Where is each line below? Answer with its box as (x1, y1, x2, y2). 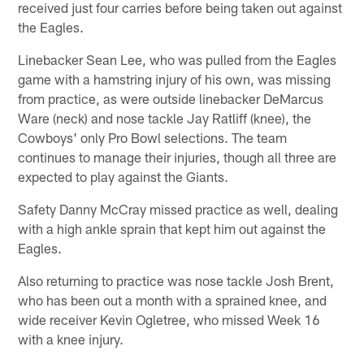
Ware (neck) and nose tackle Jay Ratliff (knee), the (18, 109, 312, 126)
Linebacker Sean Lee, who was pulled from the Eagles (18, 50, 337, 67)
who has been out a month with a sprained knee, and (18, 291, 327, 308)
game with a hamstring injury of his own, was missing (18, 70, 331, 87)
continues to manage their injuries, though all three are (18, 148, 337, 165)
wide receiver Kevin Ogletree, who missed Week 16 (18, 310, 321, 327)
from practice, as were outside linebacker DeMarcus (18, 89, 324, 106)
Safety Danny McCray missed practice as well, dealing (18, 200, 339, 217)
